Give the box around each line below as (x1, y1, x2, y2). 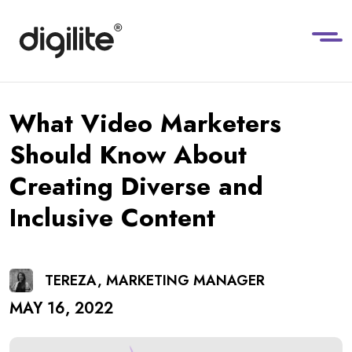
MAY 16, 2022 (9, 297, 113, 321)
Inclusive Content (9, 200, 215, 236)
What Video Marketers (9, 105, 281, 142)
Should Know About (9, 137, 247, 174)
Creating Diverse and (9, 168, 263, 205)
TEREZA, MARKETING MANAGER (45, 270, 265, 291)
